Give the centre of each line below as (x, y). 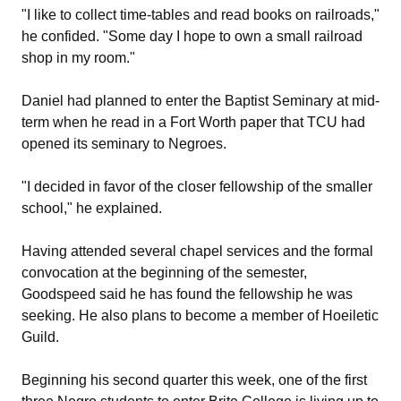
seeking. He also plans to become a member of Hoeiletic (200, 315)
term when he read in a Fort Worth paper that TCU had (193, 122)
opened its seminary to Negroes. (124, 143)
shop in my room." (78, 57)
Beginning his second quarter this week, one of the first (194, 380)
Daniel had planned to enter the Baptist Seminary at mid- (200, 100)
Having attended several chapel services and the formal (197, 251)
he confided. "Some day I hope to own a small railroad (192, 36)
